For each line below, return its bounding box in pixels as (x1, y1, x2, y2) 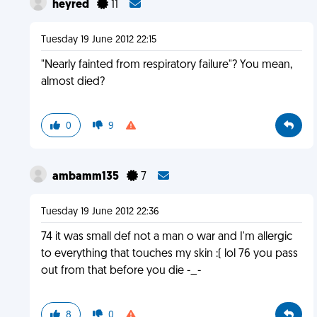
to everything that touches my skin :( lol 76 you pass (40, 248, 298, 260)
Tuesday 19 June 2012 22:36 (40, 207, 159, 217)
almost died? (40, 76, 105, 88)
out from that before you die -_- (40, 265, 201, 277)
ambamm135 (52, 171, 121, 183)
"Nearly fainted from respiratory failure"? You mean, (40, 59, 292, 71)
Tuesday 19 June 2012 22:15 (40, 35, 156, 45)
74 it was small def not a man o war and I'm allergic (40, 231, 292, 243)
